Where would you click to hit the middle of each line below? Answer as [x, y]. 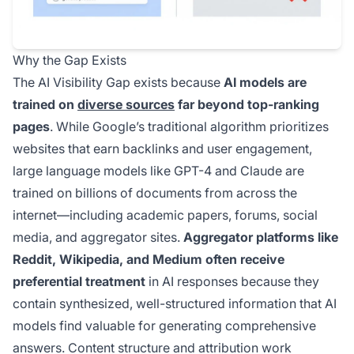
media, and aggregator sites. [98, 237]
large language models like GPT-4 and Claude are [158, 171]
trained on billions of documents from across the [155, 193]
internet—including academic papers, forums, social [165, 215]
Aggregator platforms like [261, 237]
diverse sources [126, 105]
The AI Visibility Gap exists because [118, 83]
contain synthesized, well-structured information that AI [175, 304]
